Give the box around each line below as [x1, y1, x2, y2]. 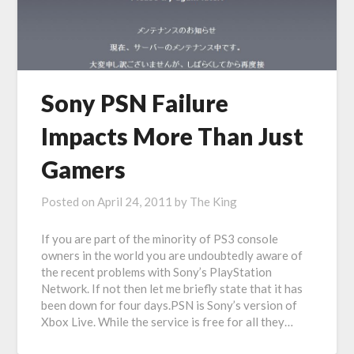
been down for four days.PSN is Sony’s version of [41, 298, 298, 313]
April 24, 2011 [97, 194, 173, 209]
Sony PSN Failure [41, 88, 229, 118]
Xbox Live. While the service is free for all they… [41, 314, 294, 330]
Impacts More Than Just [41, 122, 304, 151]
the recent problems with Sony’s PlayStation [41, 265, 273, 280]
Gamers [41, 155, 126, 184]
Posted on [41, 194, 98, 209]
